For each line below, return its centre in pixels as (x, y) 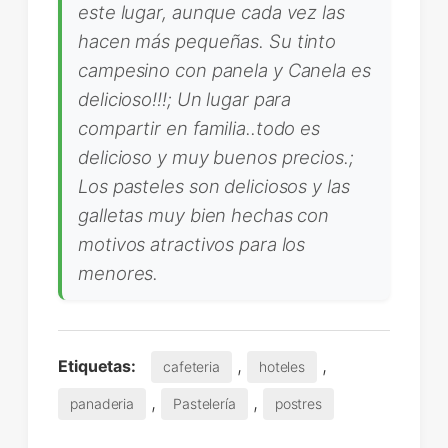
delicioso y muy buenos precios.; (216, 156)
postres (298, 403)
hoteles (282, 366)
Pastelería (204, 403)
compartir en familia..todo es (199, 127)
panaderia (102, 403)
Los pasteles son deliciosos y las (214, 185)
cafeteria (191, 366)
